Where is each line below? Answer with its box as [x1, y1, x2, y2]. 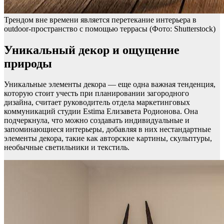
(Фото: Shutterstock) [149, 24, 215, 33]
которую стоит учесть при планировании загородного [4, 89, 189, 98]
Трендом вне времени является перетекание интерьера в [4, 15, 196, 24]
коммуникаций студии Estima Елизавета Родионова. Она [4, 107, 198, 116]
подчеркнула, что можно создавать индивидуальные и [4, 116, 189, 125]
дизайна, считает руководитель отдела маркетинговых [4, 98, 190, 107]
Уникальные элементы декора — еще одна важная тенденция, [4, 80, 215, 89]
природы [4, 56, 52, 70]
